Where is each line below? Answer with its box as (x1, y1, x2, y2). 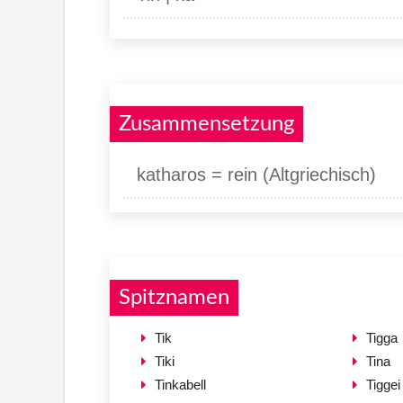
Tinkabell (155, 376, 206, 392)
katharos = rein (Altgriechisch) (137, 164, 376, 184)
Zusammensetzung (119, 112, 294, 135)
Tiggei (365, 376, 400, 392)
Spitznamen (119, 286, 229, 309)
